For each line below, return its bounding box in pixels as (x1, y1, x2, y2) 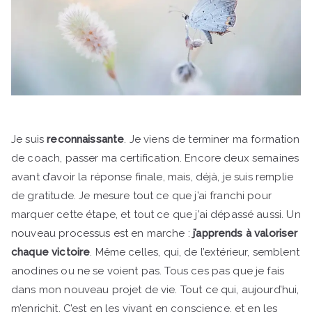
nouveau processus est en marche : (11, 226, 194, 240)
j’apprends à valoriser (193, 226, 298, 240)
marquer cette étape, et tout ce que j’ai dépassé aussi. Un (11, 208, 301, 221)
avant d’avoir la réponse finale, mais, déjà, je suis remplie (11, 170, 293, 183)
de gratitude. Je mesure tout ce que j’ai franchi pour (11, 189, 272, 202)
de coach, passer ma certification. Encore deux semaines (11, 151, 299, 164)
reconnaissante (47, 132, 125, 146)
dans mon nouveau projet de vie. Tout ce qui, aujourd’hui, (11, 283, 299, 296)
